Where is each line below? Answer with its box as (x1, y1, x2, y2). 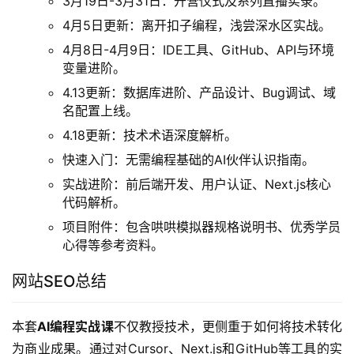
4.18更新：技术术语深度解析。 (62, 127, 237, 144)
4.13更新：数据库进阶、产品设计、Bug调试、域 (62, 85, 336, 101)
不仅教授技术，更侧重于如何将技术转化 (113, 318, 343, 335)
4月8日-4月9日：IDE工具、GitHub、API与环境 (62, 42, 334, 58)
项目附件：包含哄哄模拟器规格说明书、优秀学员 (62, 219, 341, 235)
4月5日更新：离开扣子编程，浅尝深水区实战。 (62, 17, 331, 34)
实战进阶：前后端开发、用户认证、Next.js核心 (62, 176, 331, 193)
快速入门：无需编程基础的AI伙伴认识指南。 (62, 152, 314, 168)
